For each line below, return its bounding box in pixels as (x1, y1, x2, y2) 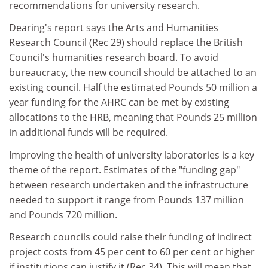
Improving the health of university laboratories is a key (9, 148, 254, 162)
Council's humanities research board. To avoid (9, 51, 218, 64)
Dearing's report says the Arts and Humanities (9, 21, 218, 34)
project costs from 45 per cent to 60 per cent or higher (9, 245, 255, 258)
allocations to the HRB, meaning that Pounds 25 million (9, 111, 257, 124)
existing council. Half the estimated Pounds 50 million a (9, 81, 257, 94)
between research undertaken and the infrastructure (9, 178, 248, 191)
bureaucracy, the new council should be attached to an (9, 66, 257, 79)
